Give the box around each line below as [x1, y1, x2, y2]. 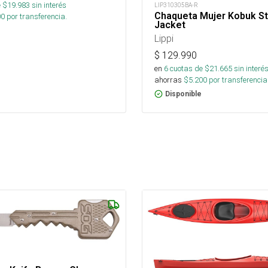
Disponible [165, 90, 202, 99]
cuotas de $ [168, 63, 209, 74]
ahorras [154, 75, 182, 86]
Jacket [154, 19, 185, 31]
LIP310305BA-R [154, 1, 198, 10]
